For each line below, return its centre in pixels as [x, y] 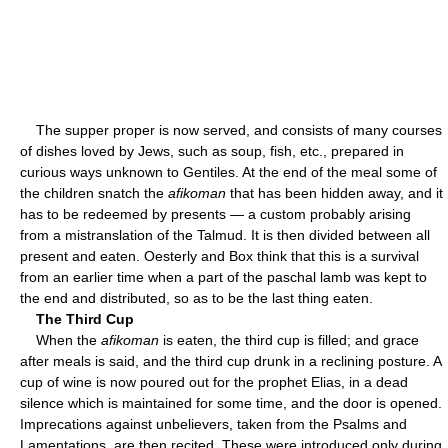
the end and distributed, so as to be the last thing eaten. [196, 297]
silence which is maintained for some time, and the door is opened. [231, 402]
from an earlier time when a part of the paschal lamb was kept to [223, 276]
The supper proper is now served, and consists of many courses [231, 129]
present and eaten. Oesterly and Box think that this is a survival [219, 255]
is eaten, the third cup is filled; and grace [289, 339]
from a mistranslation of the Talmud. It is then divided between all [225, 234]
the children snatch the [94, 192]
